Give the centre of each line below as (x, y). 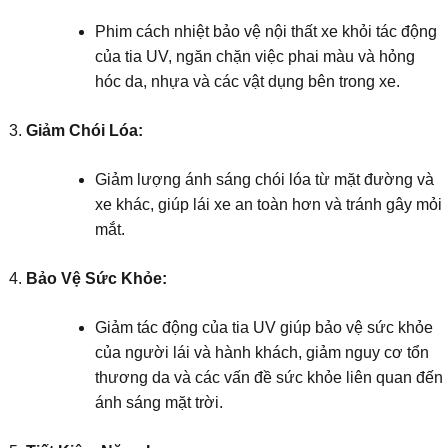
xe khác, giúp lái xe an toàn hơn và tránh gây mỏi (268, 204)
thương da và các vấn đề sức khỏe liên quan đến (268, 377)
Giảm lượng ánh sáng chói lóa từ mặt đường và (264, 179)
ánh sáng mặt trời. (158, 402)
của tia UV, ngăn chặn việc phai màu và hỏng (254, 56)
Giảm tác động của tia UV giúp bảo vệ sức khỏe (263, 327)
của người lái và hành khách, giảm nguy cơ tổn (261, 352)
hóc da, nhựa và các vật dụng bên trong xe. (247, 81)
